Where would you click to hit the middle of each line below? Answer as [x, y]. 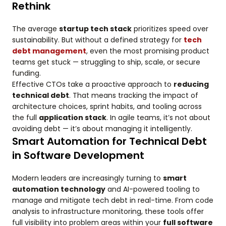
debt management [49, 51]
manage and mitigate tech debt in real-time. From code [113, 200]
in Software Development [78, 155]
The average [36, 29]
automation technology [59, 189]
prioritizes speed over [170, 29]
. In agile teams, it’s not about [158, 118]
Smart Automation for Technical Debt [109, 141]
